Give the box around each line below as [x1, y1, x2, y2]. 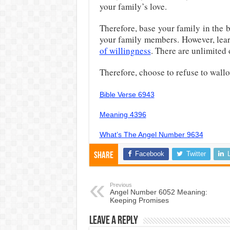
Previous [109, 182, 132, 188]
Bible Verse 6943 [99, 90, 155, 99]
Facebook [135, 150, 164, 158]
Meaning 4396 [99, 110, 146, 119]
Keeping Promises [109, 196, 169, 205]
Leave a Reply [89, 215, 138, 227]
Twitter [186, 150, 206, 158]
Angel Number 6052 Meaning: [109, 188, 207, 197]
